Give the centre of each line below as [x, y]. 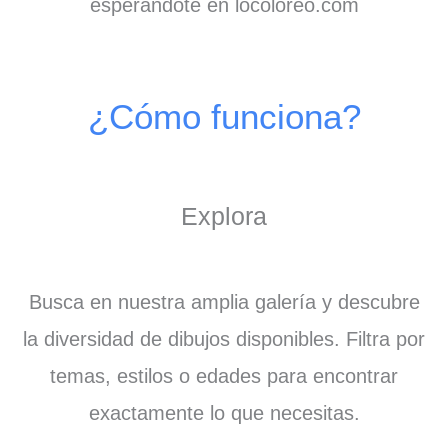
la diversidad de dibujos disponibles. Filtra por [224, 339]
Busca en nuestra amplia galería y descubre [224, 302]
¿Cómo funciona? [224, 117]
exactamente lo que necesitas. [224, 413]
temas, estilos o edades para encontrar [224, 376]
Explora [224, 216]
